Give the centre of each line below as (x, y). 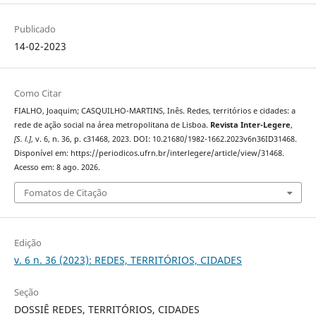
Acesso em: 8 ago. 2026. (57, 168)
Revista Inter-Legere (250, 125)
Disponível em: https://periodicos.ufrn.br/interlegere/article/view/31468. (149, 153)
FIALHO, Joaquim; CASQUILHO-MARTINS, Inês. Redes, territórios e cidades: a (154, 111)
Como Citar (37, 93)
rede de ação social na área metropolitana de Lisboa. (112, 125)
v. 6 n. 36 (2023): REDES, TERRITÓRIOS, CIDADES (128, 260)
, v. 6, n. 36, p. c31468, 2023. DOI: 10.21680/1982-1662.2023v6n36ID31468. (164, 139)
